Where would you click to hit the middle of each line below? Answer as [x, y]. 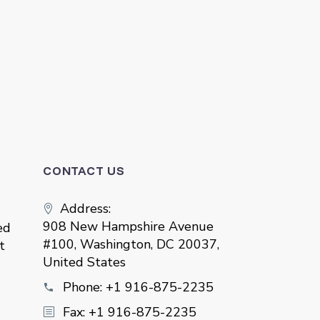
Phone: [84, 287]
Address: [85, 209]
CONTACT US [84, 171]
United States [84, 262]
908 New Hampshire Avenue [128, 227]
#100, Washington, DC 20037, [131, 245]
